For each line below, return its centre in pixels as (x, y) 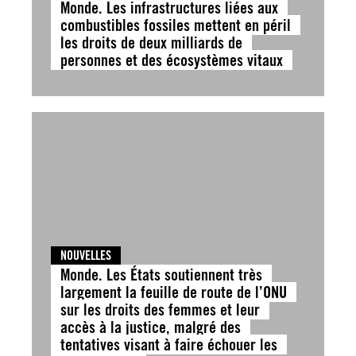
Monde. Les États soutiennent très (161, 275)
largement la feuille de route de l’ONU (174, 292)
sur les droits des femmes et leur (160, 310)
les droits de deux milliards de (151, 43)
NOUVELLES (86, 255)
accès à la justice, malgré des (151, 327)
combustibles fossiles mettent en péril (176, 25)
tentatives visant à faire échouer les (169, 344)
